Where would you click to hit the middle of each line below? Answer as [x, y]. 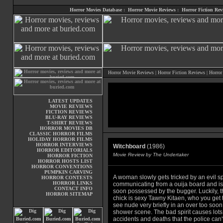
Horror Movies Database [96, 10]
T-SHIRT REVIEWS [70, 123]
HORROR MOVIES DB [66, 128]
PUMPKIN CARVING [68, 172]
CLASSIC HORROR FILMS [61, 134]
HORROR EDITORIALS [65, 150]
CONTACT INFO [73, 188]
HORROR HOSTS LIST [65, 161]
